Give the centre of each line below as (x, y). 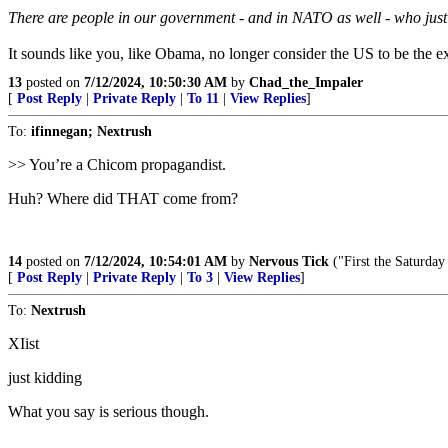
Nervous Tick (289, 261)
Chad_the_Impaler (306, 82)
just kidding (45, 377)
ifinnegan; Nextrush (91, 131)
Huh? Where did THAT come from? (123, 198)
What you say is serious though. (108, 411)
